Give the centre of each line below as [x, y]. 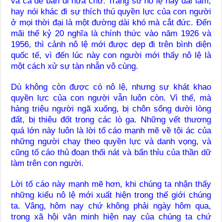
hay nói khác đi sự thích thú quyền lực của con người [111, 11]
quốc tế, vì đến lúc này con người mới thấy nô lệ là [111, 55]
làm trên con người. [48, 163]
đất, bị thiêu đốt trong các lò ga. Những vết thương [111, 119]
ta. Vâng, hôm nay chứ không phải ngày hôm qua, [111, 206]
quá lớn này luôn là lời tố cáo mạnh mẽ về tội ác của [111, 130]
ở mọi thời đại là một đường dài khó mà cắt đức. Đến [111, 22]
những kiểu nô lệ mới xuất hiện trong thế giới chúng [111, 195]
